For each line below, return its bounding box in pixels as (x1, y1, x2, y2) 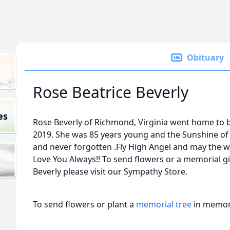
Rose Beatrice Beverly (33, 82, 188, 103)
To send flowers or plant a (33, 199, 136, 210)
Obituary (187, 52, 224, 63)
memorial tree (136, 199, 191, 210)
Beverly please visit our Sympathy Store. (33, 166, 187, 177)
